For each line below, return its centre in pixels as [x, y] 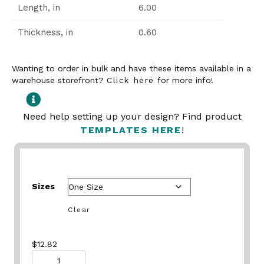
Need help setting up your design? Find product [132, 116]
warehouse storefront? [59, 80]
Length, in [39, 8]
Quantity [50, 255]
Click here [131, 80]
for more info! [184, 80]
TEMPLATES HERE [131, 130]
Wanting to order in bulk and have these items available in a [131, 68]
